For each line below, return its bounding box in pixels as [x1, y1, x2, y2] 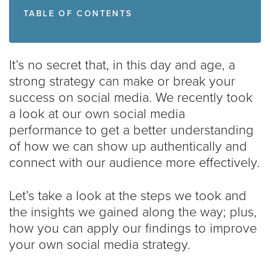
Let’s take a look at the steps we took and [9, 188, 246, 204]
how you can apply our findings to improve [9, 221, 257, 236]
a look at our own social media [9, 106, 185, 122]
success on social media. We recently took [9, 90, 253, 105]
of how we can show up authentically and [9, 139, 247, 154]
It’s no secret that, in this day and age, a [9, 57, 235, 73]
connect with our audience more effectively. [9, 155, 260, 171]
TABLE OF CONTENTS [24, 8, 133, 19]
